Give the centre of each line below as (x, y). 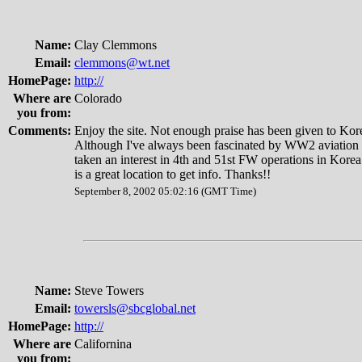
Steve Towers (109, 290)
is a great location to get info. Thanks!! (173, 174)
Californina (103, 344)
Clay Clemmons (116, 45)
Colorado (98, 98)
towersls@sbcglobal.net (135, 308)
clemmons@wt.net (122, 63)
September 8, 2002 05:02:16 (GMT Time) (165, 191)
